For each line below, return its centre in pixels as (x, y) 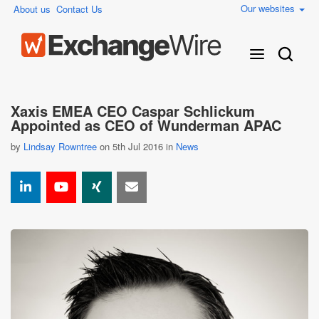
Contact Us (79, 9)
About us (32, 9)
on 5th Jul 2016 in (136, 146)
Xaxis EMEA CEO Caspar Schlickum (133, 111)
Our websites (269, 8)
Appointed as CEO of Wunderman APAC (146, 125)
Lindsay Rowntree (60, 146)
